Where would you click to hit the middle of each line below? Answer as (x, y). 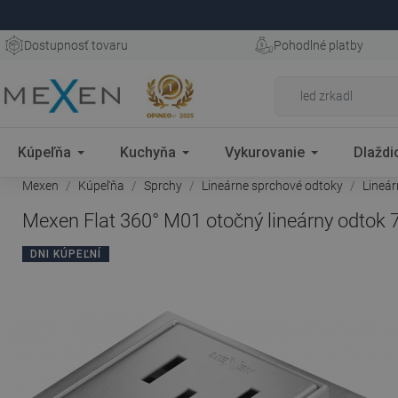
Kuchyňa (148, 152)
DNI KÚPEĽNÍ (66, 254)
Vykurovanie (265, 152)
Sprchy (163, 186)
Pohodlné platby (318, 45)
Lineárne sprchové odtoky (272, 186)
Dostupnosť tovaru (76, 45)
